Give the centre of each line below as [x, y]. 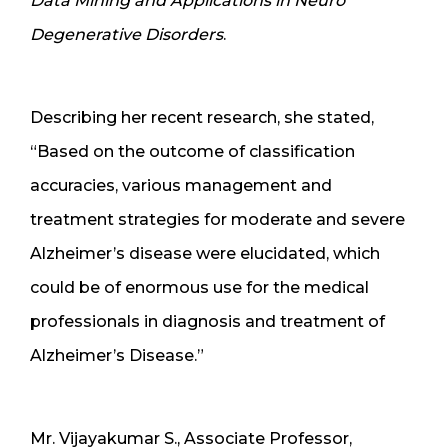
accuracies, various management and [181, 185]
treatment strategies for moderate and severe [217, 219]
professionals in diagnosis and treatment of [207, 321]
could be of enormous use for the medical [199, 287]
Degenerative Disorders [126, 34]
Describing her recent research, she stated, [202, 117]
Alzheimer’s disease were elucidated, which [205, 253]
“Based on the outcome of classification [192, 151]
